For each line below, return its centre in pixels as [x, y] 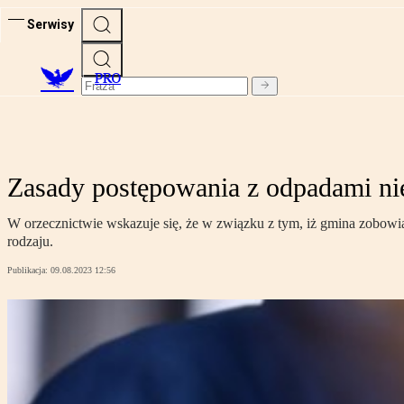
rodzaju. [30, 242]
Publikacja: [29, 271]
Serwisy [50, 24]
